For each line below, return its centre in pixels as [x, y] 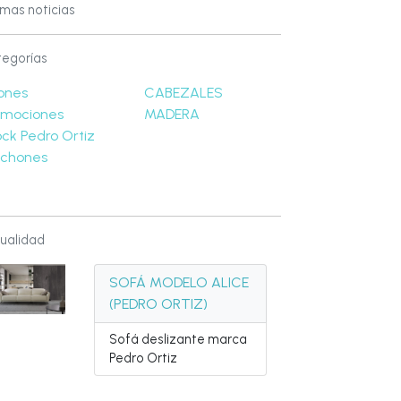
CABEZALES [184, 93]
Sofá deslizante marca [179, 339]
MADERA [172, 114]
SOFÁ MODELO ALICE [179, 282]
